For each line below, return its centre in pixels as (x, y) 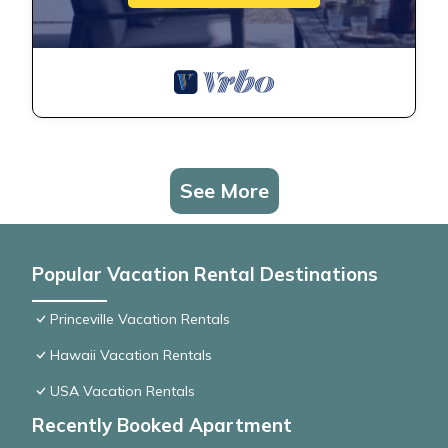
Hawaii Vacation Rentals (131, 355)
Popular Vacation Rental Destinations (205, 274)
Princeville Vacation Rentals (140, 319)
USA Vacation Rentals (122, 391)
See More (224, 191)
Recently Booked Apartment (162, 425)
